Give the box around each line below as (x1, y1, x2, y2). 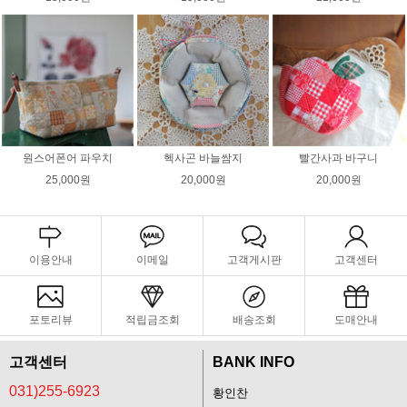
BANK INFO (213, 353, 294, 370)
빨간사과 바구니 (299, 151, 379, 164)
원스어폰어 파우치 (23, 151, 114, 164)
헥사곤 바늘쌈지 (164, 151, 243, 164)
